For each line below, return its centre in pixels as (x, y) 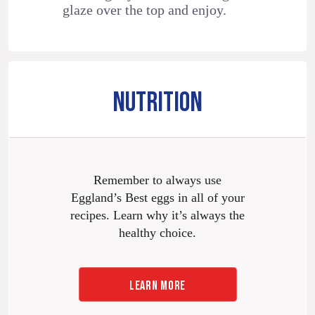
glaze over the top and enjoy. (145, 10)
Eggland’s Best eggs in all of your (157, 197)
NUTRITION (157, 103)
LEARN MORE (157, 285)
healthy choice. (157, 232)
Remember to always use (157, 180)
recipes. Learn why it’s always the (157, 215)
